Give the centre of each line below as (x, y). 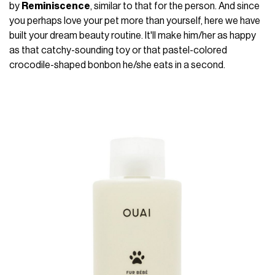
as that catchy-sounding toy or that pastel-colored (118, 50)
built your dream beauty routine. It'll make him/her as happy (133, 35)
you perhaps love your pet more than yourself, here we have (135, 21)
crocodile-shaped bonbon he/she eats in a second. (118, 65)
